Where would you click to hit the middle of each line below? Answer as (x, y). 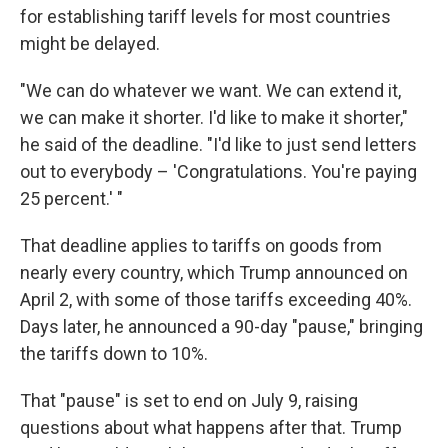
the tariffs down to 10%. (114, 353)
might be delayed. (90, 43)
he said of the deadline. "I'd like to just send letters (218, 144)
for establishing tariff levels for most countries (205, 16)
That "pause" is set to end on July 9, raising (189, 400)
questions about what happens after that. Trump (211, 427)
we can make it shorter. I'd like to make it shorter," (214, 117)
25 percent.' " (71, 198)
